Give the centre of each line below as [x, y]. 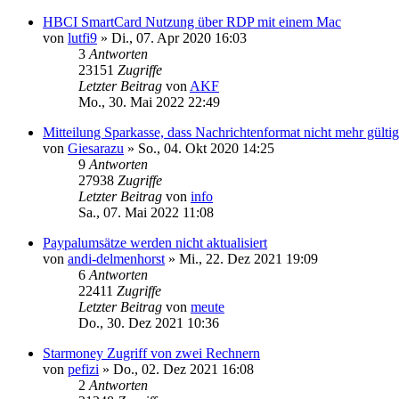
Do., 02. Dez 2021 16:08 [183, 369]
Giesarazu [96, 148]
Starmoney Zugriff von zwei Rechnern [151, 353]
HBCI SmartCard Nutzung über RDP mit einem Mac [192, 21]
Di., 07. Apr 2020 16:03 [179, 37]
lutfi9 [82, 37]
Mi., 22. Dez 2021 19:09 [248, 258]
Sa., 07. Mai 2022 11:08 [146, 212]
